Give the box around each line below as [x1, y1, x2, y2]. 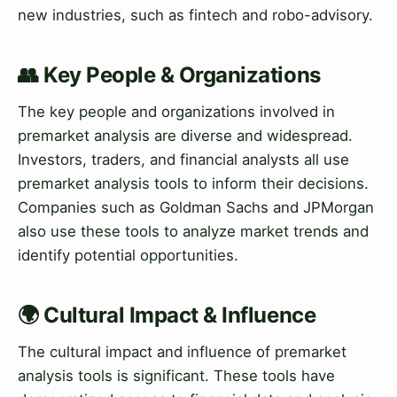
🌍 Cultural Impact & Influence [18, 302, 316, 329]
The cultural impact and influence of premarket [18, 343, 346, 362]
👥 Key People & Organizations [18, 62, 321, 89]
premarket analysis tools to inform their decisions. [18, 175, 369, 193]
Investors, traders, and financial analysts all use [18, 151, 349, 169]
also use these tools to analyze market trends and [18, 222, 369, 241]
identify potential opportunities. [18, 246, 238, 265]
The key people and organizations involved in [18, 103, 335, 121]
